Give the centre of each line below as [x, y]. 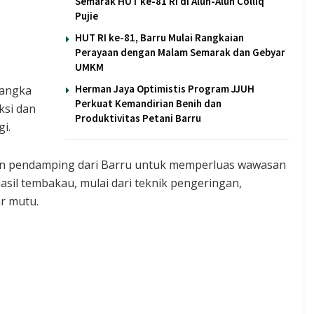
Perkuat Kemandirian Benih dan [148, 103]
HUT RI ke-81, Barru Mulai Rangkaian [159, 37]
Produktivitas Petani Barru [138, 118]
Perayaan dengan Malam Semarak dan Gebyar [180, 52]
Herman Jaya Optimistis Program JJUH [165, 88]
